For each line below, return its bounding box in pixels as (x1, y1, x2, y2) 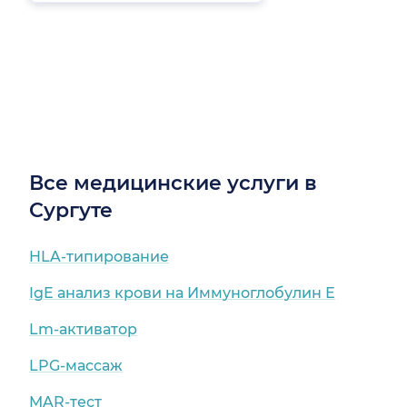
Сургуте (29, 198, 113, 223)
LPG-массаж (29, 357, 123, 375)
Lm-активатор (29, 321, 137, 339)
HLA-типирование (29, 248, 169, 266)
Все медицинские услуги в (29, 171, 317, 196)
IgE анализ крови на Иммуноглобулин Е (29, 284, 335, 303)
